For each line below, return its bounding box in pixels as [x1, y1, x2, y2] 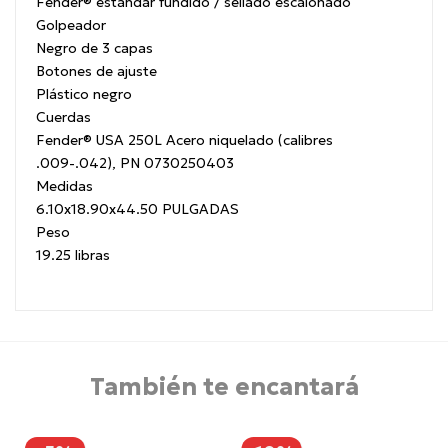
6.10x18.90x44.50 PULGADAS [36, 200, 239, 219]
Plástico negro [36, 85, 132, 104]
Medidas [36, 177, 93, 196]
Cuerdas [36, 108, 91, 127]
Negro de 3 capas [36, 39, 153, 58]
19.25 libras [36, 246, 110, 265]
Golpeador [36, 16, 106, 35]
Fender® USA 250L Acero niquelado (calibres [36, 131, 333, 150]
